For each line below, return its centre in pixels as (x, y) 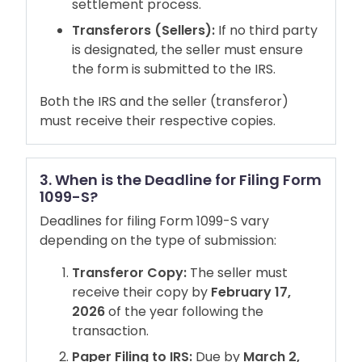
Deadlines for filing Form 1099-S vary (154, 221)
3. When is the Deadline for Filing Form (181, 180)
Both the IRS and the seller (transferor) (164, 102)
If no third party (268, 31)
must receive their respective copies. (158, 121)
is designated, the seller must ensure (187, 50)
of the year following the (186, 312)
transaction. (110, 331)
